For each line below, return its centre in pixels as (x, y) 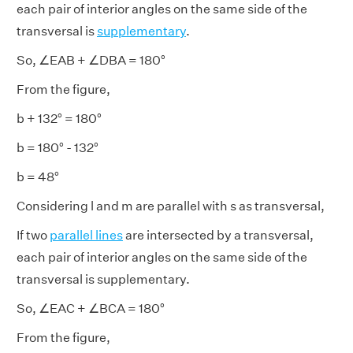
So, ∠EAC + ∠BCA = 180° (91, 309)
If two (33, 236)
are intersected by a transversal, (218, 236)
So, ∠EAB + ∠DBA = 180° (91, 61)
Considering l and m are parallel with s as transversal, (171, 206)
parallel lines (86, 236)
